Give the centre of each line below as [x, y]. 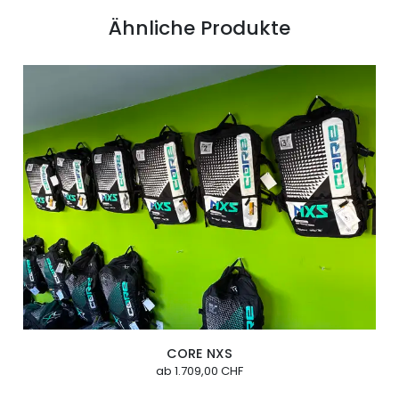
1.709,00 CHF [207, 370]
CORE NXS [199, 354]
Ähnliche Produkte [199, 28]
